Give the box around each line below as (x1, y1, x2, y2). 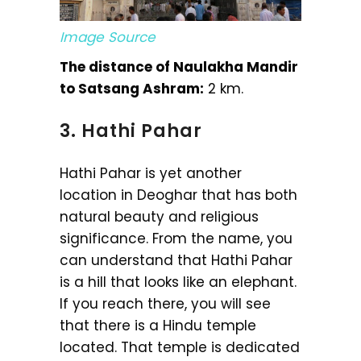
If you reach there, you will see (60, 294, 271, 314)
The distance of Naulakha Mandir (60, 57, 298, 77)
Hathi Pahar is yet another (60, 164, 242, 184)
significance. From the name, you (60, 229, 293, 249)
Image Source (60, 27, 156, 48)
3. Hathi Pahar (60, 118, 202, 144)
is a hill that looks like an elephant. (60, 272, 297, 293)
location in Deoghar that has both (60, 185, 297, 205)
